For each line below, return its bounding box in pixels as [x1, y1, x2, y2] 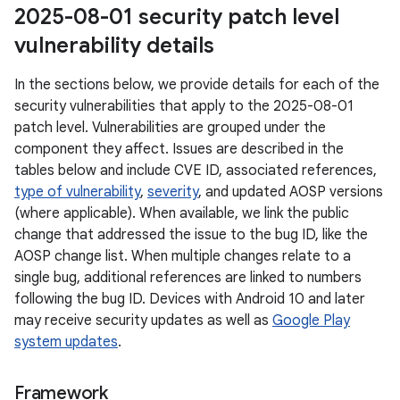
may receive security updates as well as [14, 312, 272, 329]
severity [147, 183, 198, 201]
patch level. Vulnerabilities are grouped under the [14, 119, 326, 137]
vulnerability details [14, 32, 214, 59]
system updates [14, 333, 118, 351]
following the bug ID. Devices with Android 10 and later [14, 290, 365, 308]
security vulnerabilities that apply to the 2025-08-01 [14, 97, 354, 115]
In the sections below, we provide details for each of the [14, 76, 379, 94]
